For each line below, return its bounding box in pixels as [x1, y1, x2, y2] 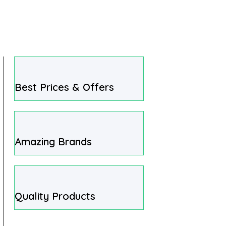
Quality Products [15, 190, 96, 202]
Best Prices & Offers [15, 81, 115, 93]
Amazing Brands [15, 135, 92, 148]
